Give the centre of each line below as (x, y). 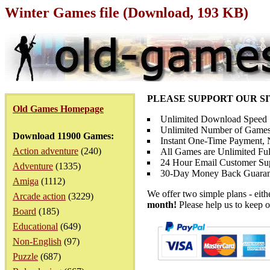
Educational (35, 226)
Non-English (37, 241)
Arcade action (39, 196)
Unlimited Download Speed (214, 119)
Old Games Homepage (58, 109)
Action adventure (46, 151)
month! (162, 205)
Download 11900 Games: (63, 136)
